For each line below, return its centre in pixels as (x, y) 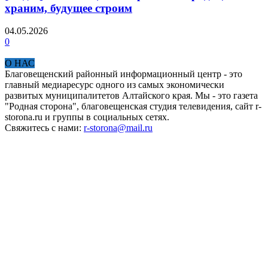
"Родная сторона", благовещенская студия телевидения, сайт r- (133, 106)
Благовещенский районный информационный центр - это (124, 74)
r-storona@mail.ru (118, 128)
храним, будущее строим (68, 8)
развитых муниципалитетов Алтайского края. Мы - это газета (131, 96)
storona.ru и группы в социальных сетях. (87, 117)
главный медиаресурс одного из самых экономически (115, 85)
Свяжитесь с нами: (44, 128)
